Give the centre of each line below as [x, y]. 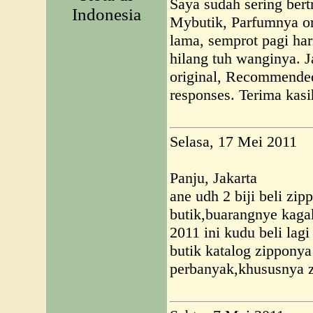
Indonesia [106, 14]
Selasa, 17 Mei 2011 [233, 141]
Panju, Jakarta [213, 178]
